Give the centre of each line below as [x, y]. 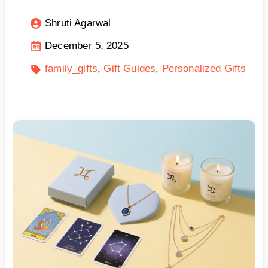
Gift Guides [130, 69]
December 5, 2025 [87, 46]
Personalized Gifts [204, 69]
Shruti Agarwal [78, 23]
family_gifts [71, 69]
